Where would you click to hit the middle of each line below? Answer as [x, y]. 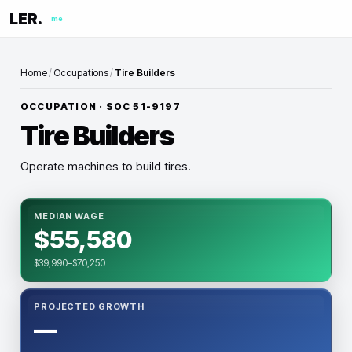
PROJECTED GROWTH [90, 306]
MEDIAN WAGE [69, 216]
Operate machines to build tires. [106, 166]
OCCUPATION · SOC [77, 106]
